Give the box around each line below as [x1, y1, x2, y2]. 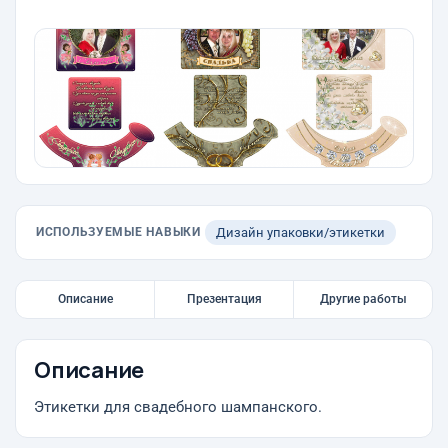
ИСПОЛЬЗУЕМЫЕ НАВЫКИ [36, 225, 201, 239]
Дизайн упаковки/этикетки [215, 225, 385, 240]
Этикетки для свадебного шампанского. [34, 399, 322, 416]
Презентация [186, 292, 262, 306]
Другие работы [319, 292, 407, 306]
